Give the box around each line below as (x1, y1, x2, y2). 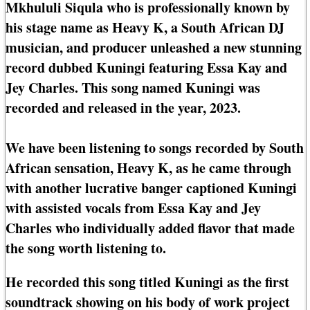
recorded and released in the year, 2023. (6, 98, 241, 118)
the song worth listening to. (6, 238, 166, 259)
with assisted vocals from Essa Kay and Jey (6, 198, 261, 219)
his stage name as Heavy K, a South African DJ (6, 17, 284, 38)
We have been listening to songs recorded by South (6, 138, 304, 158)
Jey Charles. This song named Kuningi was (6, 77, 260, 98)
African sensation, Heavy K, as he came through (6, 158, 291, 179)
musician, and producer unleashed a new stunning (6, 37, 302, 58)
